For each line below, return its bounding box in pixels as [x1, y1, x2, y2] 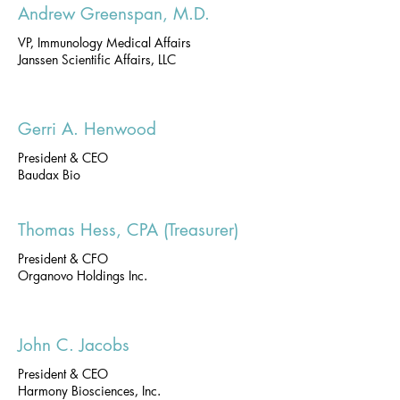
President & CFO [18, 250, 108, 267]
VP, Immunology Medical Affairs [18, 34, 191, 51]
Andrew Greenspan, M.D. [18, 3, 210, 25]
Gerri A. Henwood [18, 118, 156, 140]
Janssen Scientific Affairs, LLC [18, 51, 176, 68]
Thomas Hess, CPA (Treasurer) [18, 219, 238, 241]
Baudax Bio [18, 166, 80, 183]
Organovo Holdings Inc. [18, 267, 147, 284]
